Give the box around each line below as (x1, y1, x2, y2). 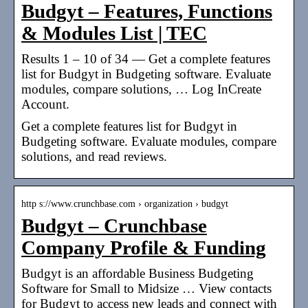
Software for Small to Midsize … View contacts (21, 280, 272, 296)
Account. (21, 96, 69, 111)
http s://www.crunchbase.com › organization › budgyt (21, 198, 228, 209)
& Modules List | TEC (21, 22, 207, 44)
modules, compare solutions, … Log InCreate (21, 81, 261, 96)
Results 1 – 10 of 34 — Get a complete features (21, 51, 270, 66)
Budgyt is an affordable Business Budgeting (21, 265, 254, 280)
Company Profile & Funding (21, 236, 266, 258)
